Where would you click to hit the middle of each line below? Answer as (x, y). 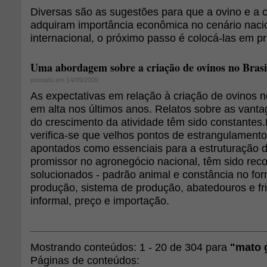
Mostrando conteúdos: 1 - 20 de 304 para (130, 247)
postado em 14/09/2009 (64, 80)
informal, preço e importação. (100, 201)
